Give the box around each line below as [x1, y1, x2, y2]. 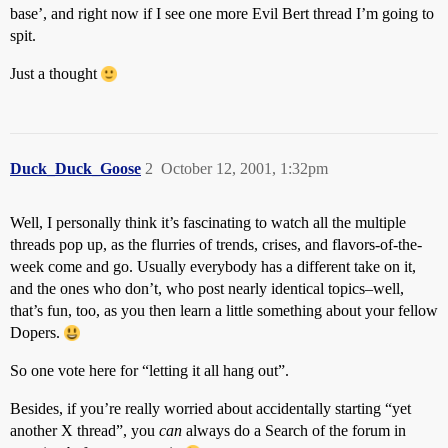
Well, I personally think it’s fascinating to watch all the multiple [10, 214, 406, 231]
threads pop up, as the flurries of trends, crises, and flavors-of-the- [10, 236, 422, 253]
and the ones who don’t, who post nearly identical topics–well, [10, 280, 404, 297]
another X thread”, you [10, 422, 159, 439]
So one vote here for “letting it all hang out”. [10, 362, 289, 379]
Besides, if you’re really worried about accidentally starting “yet [10, 400, 411, 417]
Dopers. [10, 324, 64, 341]
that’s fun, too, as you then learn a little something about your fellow [10, 302, 438, 319]
